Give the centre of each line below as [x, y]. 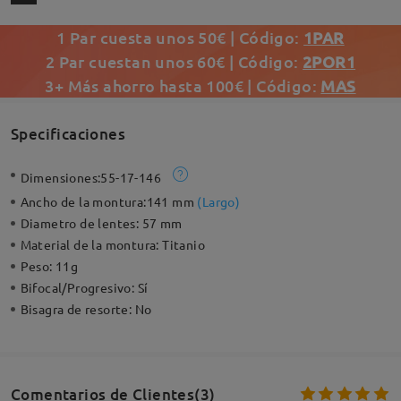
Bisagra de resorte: [77, 309]
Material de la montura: [91, 245]
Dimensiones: [60, 178]
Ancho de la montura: [83, 202]
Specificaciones [68, 133]
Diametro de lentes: [81, 223]
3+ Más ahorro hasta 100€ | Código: [183, 86]
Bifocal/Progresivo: [79, 288]
